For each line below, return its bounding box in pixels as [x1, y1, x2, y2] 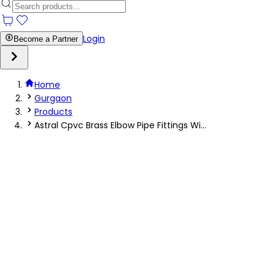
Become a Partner [14, 34, 78, 44]
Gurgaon [34, 92, 72, 104]
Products [34, 106, 72, 118]
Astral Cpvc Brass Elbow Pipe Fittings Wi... [34, 119, 206, 131]
